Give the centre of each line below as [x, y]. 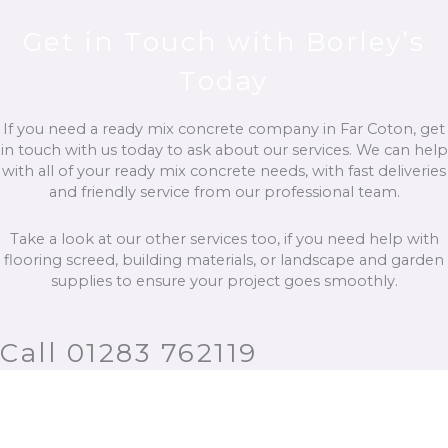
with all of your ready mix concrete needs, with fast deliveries [224, 171]
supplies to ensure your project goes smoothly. [224, 280]
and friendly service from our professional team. [224, 192]
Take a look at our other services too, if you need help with [224, 238]
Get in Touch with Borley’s [224, 42]
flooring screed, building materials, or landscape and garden [224, 259]
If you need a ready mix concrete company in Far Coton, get [224, 129]
